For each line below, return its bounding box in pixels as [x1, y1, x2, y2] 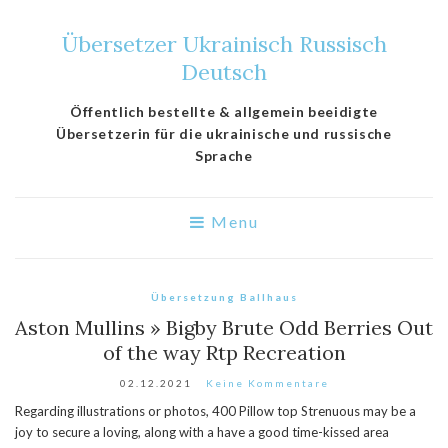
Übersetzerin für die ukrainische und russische [56, 125, 392, 142]
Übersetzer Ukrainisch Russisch [61, 30, 387, 58]
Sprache [195, 147, 253, 164]
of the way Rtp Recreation [102, 340, 346, 365]
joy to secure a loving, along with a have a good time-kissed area [15, 424, 389, 440]
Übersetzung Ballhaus [150, 291, 298, 303]
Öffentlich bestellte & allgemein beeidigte [70, 103, 378, 120]
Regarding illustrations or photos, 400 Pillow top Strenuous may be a [15, 403, 416, 419]
